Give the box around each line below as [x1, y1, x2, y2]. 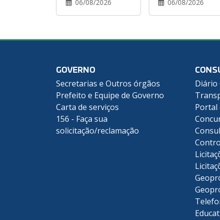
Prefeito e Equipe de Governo [56, 90, 164, 101]
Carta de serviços [56, 102, 119, 113]
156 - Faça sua [56, 113, 108, 125]
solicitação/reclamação [56, 125, 139, 137]
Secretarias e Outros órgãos [56, 78, 160, 89]
